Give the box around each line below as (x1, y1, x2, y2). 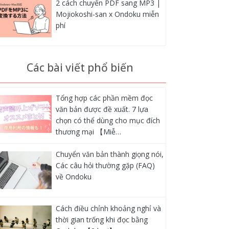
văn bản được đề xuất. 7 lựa (55, 104, 148, 114)
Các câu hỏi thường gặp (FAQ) (55, 161, 155, 171)
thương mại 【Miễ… (55, 127, 121, 137)
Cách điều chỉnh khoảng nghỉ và (55, 203, 161, 213)
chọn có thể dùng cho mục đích (55, 116, 160, 126)
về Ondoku (55, 172, 91, 182)
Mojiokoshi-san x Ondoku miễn (55, 9, 159, 19)
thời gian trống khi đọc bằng (55, 214, 148, 224)
